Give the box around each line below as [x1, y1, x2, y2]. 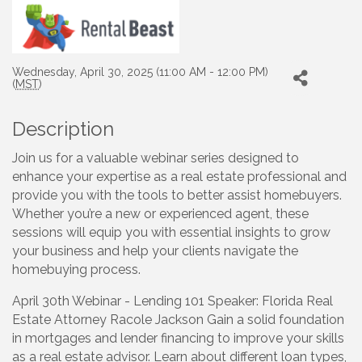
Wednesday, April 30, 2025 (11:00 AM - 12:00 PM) [12, 65, 268, 78]
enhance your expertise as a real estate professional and [12, 169, 347, 185]
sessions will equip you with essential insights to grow [12, 225, 330, 241]
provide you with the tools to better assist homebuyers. [12, 187, 342, 204]
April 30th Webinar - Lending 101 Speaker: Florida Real [12, 293, 333, 309]
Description [12, 117, 114, 141]
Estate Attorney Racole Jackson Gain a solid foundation [12, 312, 344, 328]
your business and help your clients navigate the [12, 243, 298, 259]
